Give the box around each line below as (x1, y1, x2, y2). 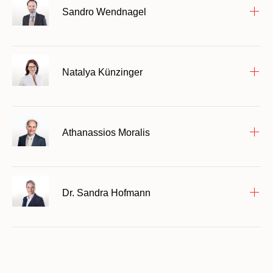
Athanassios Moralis (62, 127, 150, 138)
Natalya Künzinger (62, 66, 143, 77)
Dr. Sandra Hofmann (62, 187, 151, 198)
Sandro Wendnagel (62, 6, 146, 17)
